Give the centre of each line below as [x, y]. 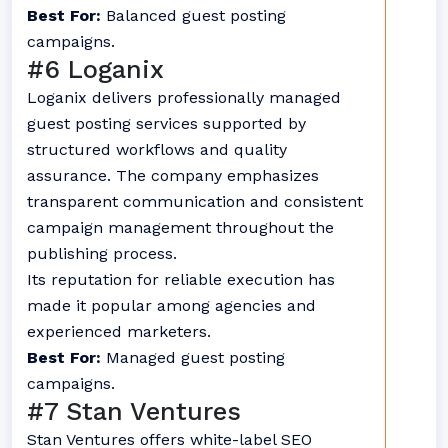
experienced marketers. [119, 331]
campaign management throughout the [180, 227]
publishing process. [102, 253]
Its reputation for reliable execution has [181, 279]
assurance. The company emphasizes [173, 175]
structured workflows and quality [157, 149]
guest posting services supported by [166, 123]
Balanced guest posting [193, 15]
